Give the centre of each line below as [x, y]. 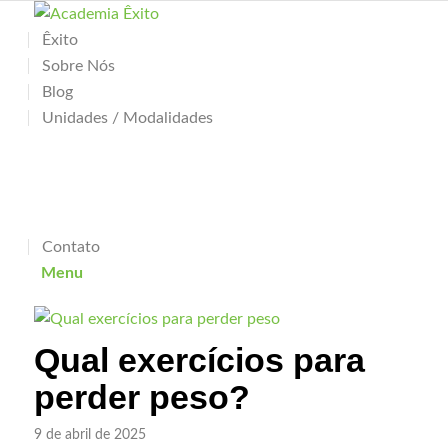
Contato [70, 247]
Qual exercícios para [199, 360]
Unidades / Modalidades [127, 118]
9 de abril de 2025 [89, 434]
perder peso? [141, 397]
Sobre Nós [78, 66]
